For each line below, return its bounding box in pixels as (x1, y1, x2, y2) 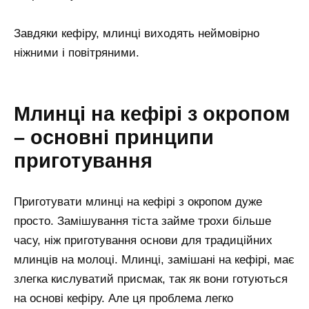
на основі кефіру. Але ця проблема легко (14, 292, 233, 306)
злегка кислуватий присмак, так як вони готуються (14, 272, 288, 286)
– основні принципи (14, 126, 214, 149)
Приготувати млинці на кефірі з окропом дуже (14, 195, 262, 209)
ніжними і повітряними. (14, 46, 139, 59)
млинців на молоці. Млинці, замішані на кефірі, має (14, 253, 295, 267)
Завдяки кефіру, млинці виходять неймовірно (14, 26, 259, 40)
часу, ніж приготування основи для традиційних (14, 234, 272, 248)
